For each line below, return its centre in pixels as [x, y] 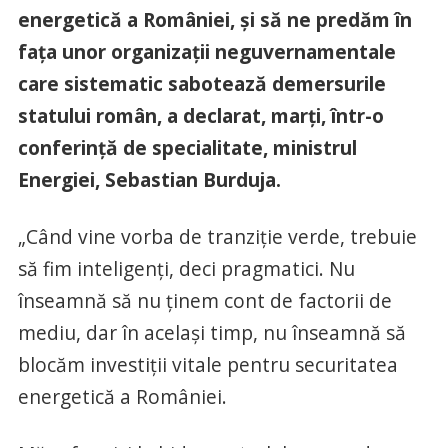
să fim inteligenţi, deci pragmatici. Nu [186, 269]
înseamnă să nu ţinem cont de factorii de [204, 301]
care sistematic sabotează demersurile [201, 84]
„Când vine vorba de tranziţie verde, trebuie [217, 237]
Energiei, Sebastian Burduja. [149, 180]
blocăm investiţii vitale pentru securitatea [207, 365]
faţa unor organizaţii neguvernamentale [206, 52]
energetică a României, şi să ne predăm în [214, 20]
